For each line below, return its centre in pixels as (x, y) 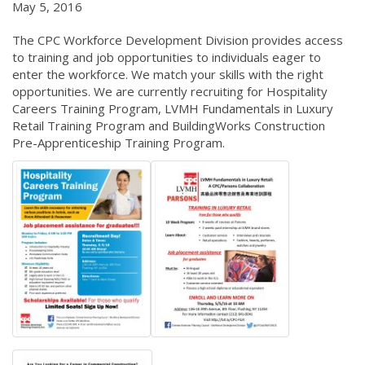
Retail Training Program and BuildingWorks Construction (169, 126)
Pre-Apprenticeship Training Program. (122, 143)
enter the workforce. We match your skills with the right (168, 75)
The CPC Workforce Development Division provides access (178, 40)
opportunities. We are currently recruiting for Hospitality (170, 92)
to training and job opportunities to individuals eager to (167, 57)
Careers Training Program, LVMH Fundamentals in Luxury (173, 109)
